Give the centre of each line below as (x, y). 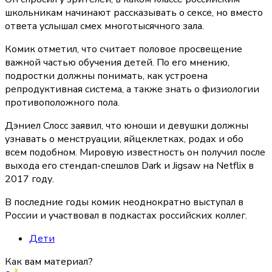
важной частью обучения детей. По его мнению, (117, 63)
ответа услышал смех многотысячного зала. (104, 26)
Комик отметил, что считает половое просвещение (124, 49)
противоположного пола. (62, 103)
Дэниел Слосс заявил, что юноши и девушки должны (127, 126)
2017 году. (29, 179)
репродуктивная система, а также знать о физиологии (132, 90)
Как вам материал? (49, 262)
